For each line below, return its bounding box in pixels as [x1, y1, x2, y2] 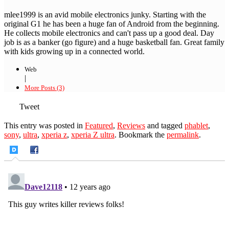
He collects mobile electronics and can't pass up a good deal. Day [4, 28, 214, 37]
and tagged [145, 121, 185, 130]
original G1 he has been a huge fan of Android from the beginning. [4, 19, 219, 28]
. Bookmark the [114, 130, 167, 140]
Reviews [117, 121, 145, 130]
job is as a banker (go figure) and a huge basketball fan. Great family [4, 37, 224, 47]
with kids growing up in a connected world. [4, 47, 145, 56]
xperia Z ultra [71, 130, 114, 140]
